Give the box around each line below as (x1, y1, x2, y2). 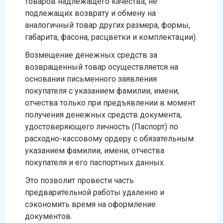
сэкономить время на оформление (25, 200, 156, 209)
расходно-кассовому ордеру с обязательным (25, 134, 194, 143)
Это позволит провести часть (25, 176, 134, 185)
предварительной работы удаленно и (25, 188, 164, 197)
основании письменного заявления (25, 74, 157, 84)
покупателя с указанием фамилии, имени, (25, 86, 179, 96)
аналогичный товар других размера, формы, (25, 20, 190, 30)
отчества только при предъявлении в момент (25, 98, 196, 108)
